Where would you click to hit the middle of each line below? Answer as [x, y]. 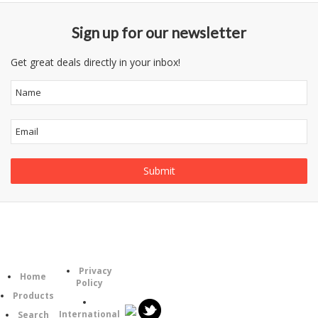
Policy [89, 283]
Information [89, 253]
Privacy [95, 270]
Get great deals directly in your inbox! [95, 62]
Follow [143, 263]
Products [33, 295]
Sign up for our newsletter [159, 33]
